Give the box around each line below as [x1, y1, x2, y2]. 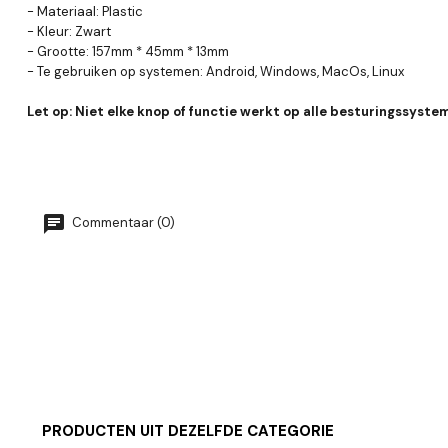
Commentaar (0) [69, 214, 175, 232]
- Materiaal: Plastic [27, 2, 143, 20]
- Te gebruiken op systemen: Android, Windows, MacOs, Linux [27, 62, 404, 80]
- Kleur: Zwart [27, 22, 111, 40]
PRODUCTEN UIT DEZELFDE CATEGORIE [42, 420, 334, 441]
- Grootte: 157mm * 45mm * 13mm [27, 42, 229, 60]
